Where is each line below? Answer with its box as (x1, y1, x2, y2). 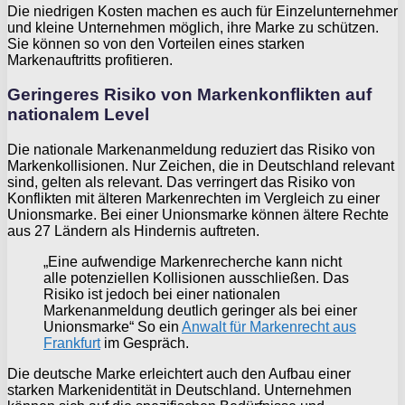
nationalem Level (7, 105, 149, 125)
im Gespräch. (100, 335, 189, 351)
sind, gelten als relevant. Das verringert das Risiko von (7, 174, 355, 190)
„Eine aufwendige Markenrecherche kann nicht (43, 254, 342, 269)
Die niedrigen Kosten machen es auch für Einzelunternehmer (7, 3, 398, 19)
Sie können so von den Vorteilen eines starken (7, 35, 305, 52)
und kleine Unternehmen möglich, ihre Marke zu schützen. (7, 19, 379, 35)
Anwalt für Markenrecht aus (182, 319, 356, 334)
